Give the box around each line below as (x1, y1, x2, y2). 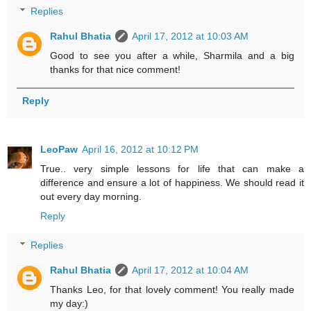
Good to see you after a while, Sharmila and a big (50, 50, 294, 62)
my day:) (50, 297, 89, 309)
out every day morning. (40, 191, 142, 203)
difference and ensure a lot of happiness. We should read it (40, 177, 304, 189)
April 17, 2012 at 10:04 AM (132, 264, 249, 276)
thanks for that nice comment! (50, 64, 181, 76)
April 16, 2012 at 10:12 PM (82, 144, 199, 155)
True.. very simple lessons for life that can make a (40, 163, 304, 175)
